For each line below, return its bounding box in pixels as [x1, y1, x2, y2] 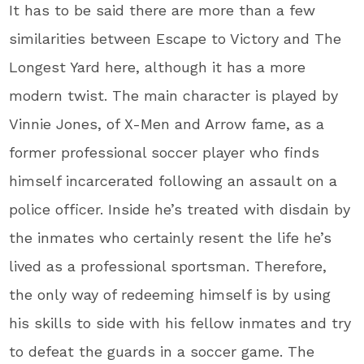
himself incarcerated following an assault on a [9, 171, 338, 189]
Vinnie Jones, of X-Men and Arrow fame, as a [9, 115, 325, 132]
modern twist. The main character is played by [9, 86, 339, 104]
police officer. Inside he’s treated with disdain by [9, 200, 351, 218]
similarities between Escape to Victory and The [9, 29, 342, 47]
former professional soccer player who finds [9, 143, 320, 161]
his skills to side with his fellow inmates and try [9, 314, 352, 331]
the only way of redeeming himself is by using [9, 285, 331, 303]
